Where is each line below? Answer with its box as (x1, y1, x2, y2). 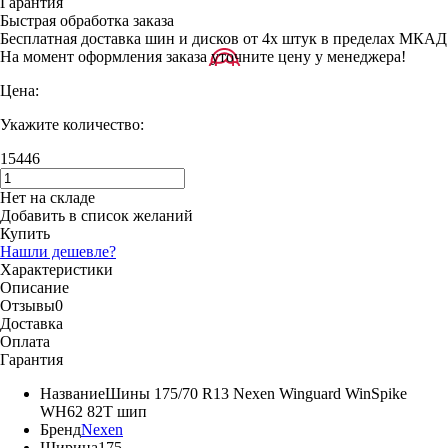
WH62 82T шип (40, 402, 147, 420)
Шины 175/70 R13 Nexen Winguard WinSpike (105, 384, 407, 402)
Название (40, 384, 105, 402)
